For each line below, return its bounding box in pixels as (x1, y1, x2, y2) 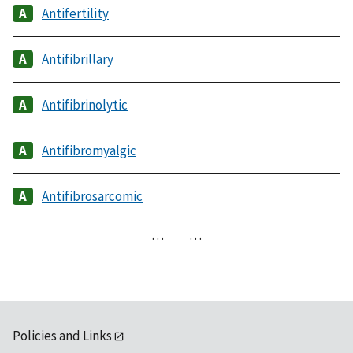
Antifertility (42, 4, 109, 22)
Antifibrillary (42, 50, 113, 68)
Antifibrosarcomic (42, 187, 143, 205)
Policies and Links (13, 326, 112, 344)
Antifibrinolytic (42, 95, 128, 113)
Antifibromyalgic (42, 141, 136, 159)
